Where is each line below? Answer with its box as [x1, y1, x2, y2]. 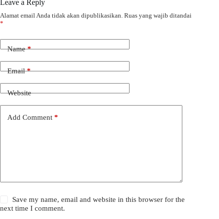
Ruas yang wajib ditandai [124, 12, 192, 20]
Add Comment [7, 113, 52, 121]
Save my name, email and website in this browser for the [12, 196, 185, 204]
